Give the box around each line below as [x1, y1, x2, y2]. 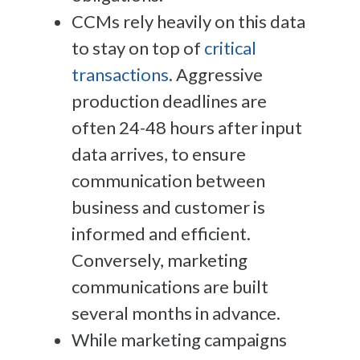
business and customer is [72, 195, 265, 218]
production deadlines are [72, 89, 267, 112]
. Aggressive [169, 63, 263, 85]
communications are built [72, 275, 268, 297]
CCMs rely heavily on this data [72, 10, 305, 32]
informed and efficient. [72, 222, 251, 244]
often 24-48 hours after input [72, 116, 302, 138]
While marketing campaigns [72, 328, 287, 350]
